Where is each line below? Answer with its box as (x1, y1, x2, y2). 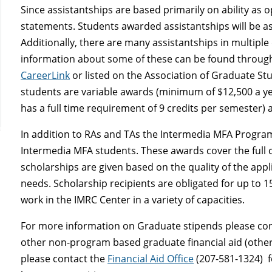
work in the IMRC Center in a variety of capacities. (21, 192, 245, 206)
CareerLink (21, 68, 70, 82)
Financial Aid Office (107, 251, 194, 265)
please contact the (21, 251, 108, 265)
